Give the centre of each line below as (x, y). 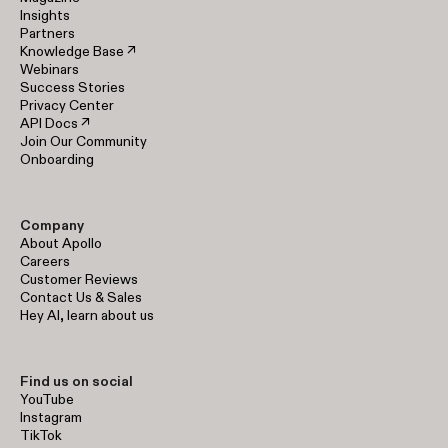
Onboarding (57, 158)
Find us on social (76, 380)
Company (52, 224)
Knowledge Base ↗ (78, 50)
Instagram (51, 416)
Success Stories (72, 86)
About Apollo (61, 242)
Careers (45, 260)
